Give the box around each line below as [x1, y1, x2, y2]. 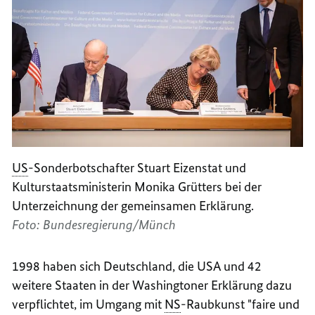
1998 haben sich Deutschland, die [12, 258, 198, 275]
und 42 [224, 258, 262, 275]
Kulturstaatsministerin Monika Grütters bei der [12, 179, 262, 195]
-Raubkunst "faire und [181, 296, 300, 313]
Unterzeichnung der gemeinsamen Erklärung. [12, 198, 255, 214]
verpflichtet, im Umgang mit [12, 296, 165, 313]
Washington [132, 277, 198, 294]
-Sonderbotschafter [28, 160, 138, 176]
